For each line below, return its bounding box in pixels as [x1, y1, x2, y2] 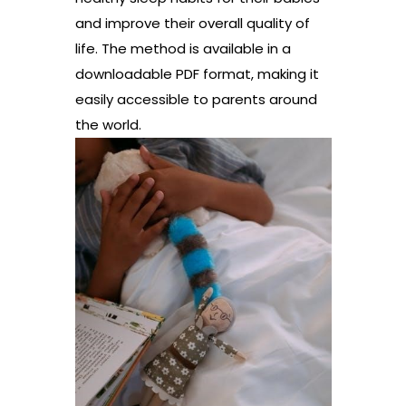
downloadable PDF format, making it [74, 63, 319, 83]
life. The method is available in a [74, 38, 291, 58]
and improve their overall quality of [74, 13, 310, 33]
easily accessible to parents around [74, 89, 317, 109]
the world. [74, 114, 141, 134]
